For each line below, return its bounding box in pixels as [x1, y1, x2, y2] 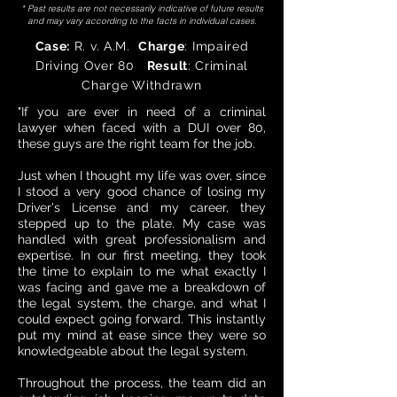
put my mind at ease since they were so [18, 328, 266, 342]
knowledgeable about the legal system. [18, 344, 248, 358]
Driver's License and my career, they [18, 200, 266, 214]
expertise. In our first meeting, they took [18, 248, 266, 262]
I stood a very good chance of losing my [18, 184, 266, 198]
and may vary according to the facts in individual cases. [27, 15, 257, 27]
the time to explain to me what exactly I [18, 264, 266, 278]
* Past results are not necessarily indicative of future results [20, 3, 263, 14]
